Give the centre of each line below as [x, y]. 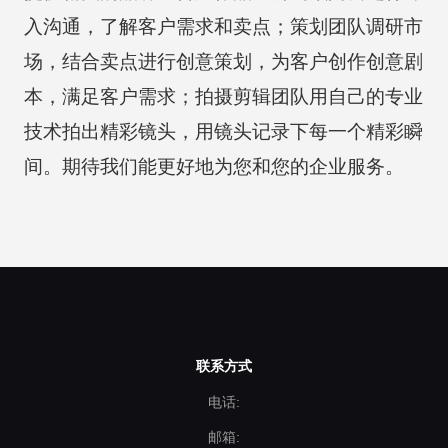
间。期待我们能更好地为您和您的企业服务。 [213, 166]
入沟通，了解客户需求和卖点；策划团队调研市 [223, 26]
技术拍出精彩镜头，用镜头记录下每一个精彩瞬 [223, 131]
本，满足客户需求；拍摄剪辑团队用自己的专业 [223, 96]
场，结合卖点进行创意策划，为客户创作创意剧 [223, 61]
